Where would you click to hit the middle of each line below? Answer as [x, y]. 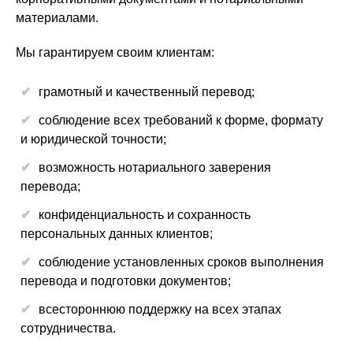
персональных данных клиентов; [117, 234]
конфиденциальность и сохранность [145, 215]
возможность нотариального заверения [155, 167]
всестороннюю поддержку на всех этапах [160, 309]
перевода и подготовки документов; [126, 281]
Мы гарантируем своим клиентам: [115, 52]
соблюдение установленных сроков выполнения [181, 262]
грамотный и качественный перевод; [147, 92]
